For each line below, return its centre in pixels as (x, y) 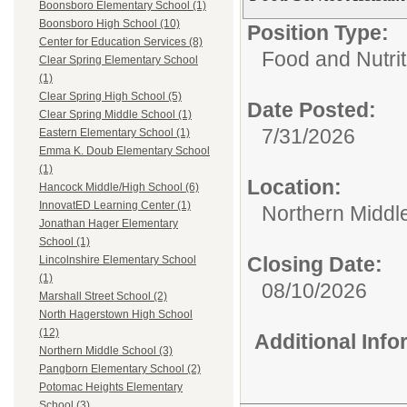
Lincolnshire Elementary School (118, 260)
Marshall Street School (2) (103, 297)
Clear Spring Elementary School (119, 60)
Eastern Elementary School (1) (114, 133)
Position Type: (318, 33)
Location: (294, 187)
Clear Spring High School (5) (110, 97)
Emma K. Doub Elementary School (124, 151)
